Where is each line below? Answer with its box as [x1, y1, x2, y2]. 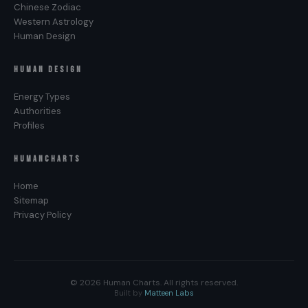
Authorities [14, 105, 61, 117]
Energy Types [14, 91, 70, 102]
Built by [114, 288, 144, 298]
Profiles [14, 120, 45, 131]
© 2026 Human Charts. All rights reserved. [70, 277, 238, 288]
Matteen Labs [144, 288, 194, 298]
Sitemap [14, 195, 49, 206]
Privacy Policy [14, 209, 71, 221]
